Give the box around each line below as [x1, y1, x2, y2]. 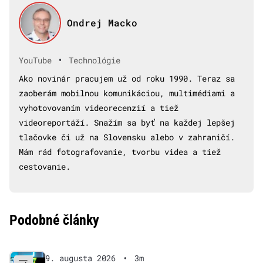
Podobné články [9, 211, 99, 228]
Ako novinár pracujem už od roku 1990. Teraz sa [19, 72, 235, 84]
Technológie [69, 55, 120, 66]
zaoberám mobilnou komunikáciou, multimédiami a [19, 87, 235, 99]
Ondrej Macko [66, 16, 137, 29]
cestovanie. [19, 160, 70, 172]
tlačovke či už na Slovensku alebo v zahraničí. [19, 131, 235, 143]
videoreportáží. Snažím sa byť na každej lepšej [19, 116, 235, 128]
